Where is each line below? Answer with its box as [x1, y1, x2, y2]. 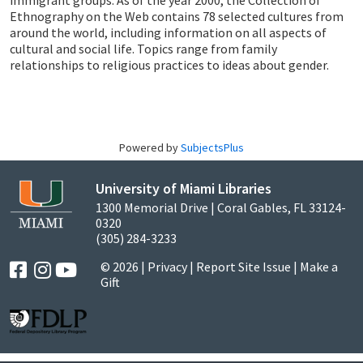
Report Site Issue [196, 258, 291, 275]
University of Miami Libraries [96, 179, 271, 198]
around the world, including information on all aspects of [10, 24, 327, 41]
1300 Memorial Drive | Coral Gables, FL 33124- [96, 199, 346, 216]
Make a [300, 258, 338, 275]
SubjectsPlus [181, 140, 244, 155]
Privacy [147, 258, 187, 275]
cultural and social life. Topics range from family [10, 41, 277, 57]
